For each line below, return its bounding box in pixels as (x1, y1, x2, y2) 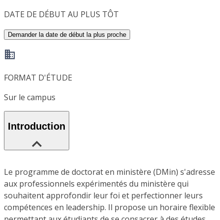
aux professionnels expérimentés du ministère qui (4, 178, 189, 189)
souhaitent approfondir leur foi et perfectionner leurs (4, 190, 203, 201)
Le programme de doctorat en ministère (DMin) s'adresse (4, 166, 215, 177)
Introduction (8, 121, 65, 132)
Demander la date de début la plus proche (8, 31, 126, 39)
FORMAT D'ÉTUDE (4, 72, 72, 83)
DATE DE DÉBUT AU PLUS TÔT (4, 9, 119, 20)
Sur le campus (4, 92, 55, 103)
